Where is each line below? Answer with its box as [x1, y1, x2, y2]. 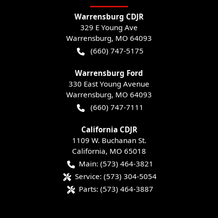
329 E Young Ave [80, 22, 138, 33]
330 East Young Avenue [69, 79, 149, 89]
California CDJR [81, 125, 137, 135]
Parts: [78, 184, 98, 194]
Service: [75, 171, 102, 182]
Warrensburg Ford [75, 68, 143, 78]
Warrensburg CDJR [74, 12, 144, 22]
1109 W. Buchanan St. [72, 135, 146, 145]
